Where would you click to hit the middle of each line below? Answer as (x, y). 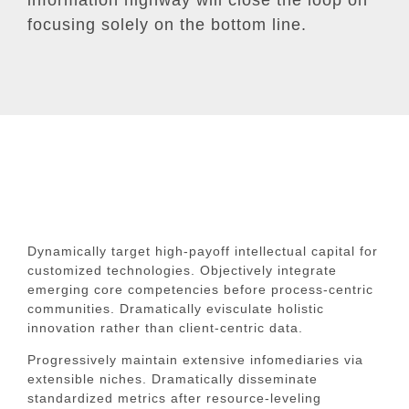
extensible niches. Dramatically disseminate (173, 378)
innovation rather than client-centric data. (165, 327)
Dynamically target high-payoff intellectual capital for (203, 251)
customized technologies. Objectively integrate (182, 270)
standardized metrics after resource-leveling (174, 398)
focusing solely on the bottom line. (167, 24)
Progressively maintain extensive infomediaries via (195, 359)
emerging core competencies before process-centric (200, 289)
